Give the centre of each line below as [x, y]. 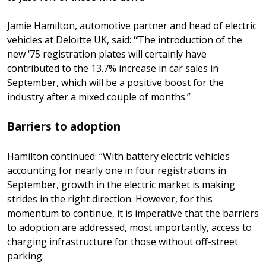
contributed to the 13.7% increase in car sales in [113, 68]
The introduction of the [190, 39]
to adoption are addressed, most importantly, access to [129, 227]
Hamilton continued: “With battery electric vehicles [118, 156]
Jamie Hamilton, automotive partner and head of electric [132, 25]
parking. [26, 256]
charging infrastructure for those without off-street [123, 241]
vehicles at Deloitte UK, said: [69, 39]
